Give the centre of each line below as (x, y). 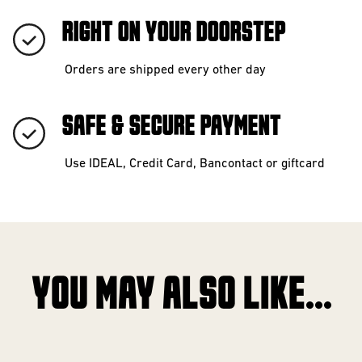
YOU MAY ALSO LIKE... (181, 296)
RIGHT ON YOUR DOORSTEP (173, 33)
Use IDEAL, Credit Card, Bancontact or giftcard (195, 164)
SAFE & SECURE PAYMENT (171, 127)
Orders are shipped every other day (165, 70)
